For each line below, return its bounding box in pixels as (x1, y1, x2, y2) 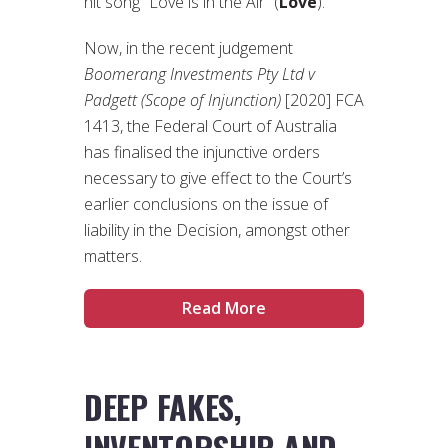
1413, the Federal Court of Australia (84, 115, 337, 138)
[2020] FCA (281, 89, 364, 112)
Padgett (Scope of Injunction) (84, 89, 281, 112)
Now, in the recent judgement (84, 37, 293, 60)
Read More (182, 297, 266, 320)
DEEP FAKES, (84, 382, 241, 430)
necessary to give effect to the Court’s (84, 167, 352, 190)
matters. (84, 245, 142, 268)
